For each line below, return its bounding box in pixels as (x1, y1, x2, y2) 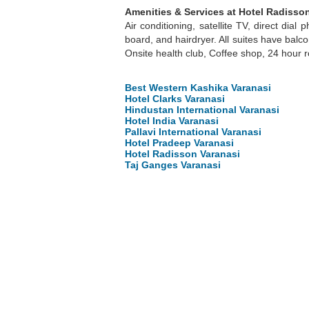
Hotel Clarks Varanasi (125, 93, 225, 105)
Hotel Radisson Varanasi (125, 148, 240, 160)
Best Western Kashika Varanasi (125, 82, 271, 94)
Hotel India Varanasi (125, 115, 219, 127)
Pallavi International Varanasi (125, 126, 261, 138)
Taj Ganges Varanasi (125, 159, 221, 171)
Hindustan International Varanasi (125, 104, 279, 116)
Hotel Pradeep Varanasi (125, 137, 234, 149)
